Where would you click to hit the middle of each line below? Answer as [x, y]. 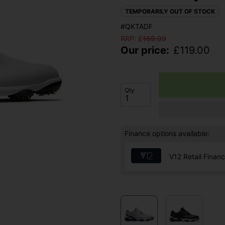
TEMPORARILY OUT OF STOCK [170, 12]
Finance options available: [167, 134]
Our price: [145, 50]
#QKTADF [137, 27]
